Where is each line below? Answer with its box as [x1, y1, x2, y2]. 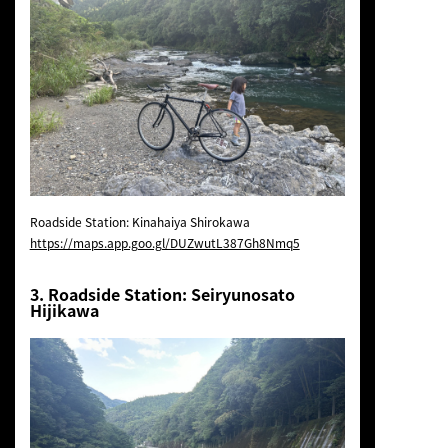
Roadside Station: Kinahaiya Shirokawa [29, 213, 250, 232]
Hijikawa [29, 298, 99, 323]
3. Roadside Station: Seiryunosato [29, 282, 295, 307]
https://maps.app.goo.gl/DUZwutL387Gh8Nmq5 [29, 234, 300, 253]
